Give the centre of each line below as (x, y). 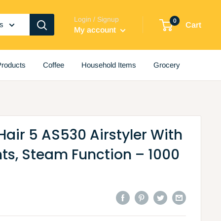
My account (96, 30)
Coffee (54, 65)
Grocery (167, 65)
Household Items (109, 65)
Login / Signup (96, 19)
